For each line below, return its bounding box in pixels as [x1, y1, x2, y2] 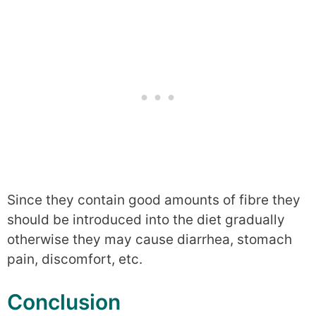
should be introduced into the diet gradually [7, 211, 285, 228]
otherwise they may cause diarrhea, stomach [7, 231, 292, 248]
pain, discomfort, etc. [7, 250, 142, 267]
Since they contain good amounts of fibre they [7, 191, 300, 208]
